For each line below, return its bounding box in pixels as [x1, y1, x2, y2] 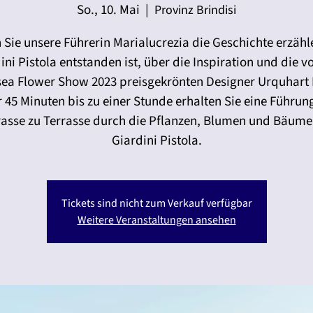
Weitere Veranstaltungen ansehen [77, 212, 236, 228]
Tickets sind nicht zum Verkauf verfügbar [61, 195, 252, 211]
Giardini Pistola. [111, 131, 202, 150]
